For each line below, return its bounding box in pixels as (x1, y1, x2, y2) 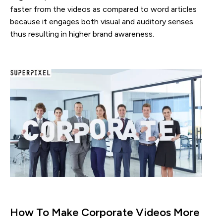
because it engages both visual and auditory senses (10, 17, 193, 27)
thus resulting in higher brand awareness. (10, 29, 154, 39)
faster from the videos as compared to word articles (10, 4, 197, 14)
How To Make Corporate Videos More (10, 206, 200, 220)
